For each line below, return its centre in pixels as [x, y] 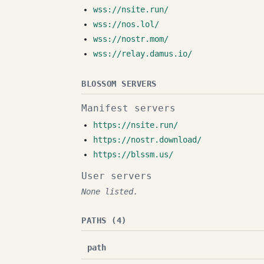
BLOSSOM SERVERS [119, 84]
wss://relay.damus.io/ [143, 54]
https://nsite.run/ [136, 125]
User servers [117, 176]
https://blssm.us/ [133, 154]
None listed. [110, 192]
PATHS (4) [104, 220]
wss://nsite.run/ [131, 9]
